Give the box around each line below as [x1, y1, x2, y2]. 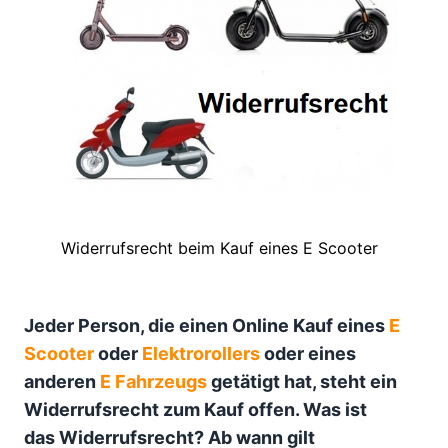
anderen [24, 370, 100, 392]
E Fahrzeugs [100, 370, 207, 392]
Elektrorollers [142, 342, 260, 364]
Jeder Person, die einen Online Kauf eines [24, 314, 385, 336]
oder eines [260, 342, 356, 364]
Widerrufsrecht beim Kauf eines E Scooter [60, 237, 378, 258]
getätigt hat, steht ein [211, 370, 397, 392]
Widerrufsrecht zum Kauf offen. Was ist [24, 398, 367, 420]
